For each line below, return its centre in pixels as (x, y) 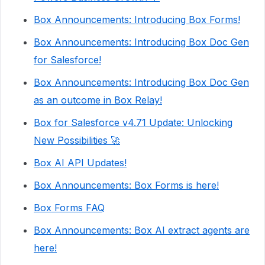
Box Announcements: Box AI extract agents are (142, 230)
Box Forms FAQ (69, 208)
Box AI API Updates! (80, 163)
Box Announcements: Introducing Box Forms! (137, 20)
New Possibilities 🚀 (77, 140)
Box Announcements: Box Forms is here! (126, 185)
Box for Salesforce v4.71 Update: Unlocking (133, 123)
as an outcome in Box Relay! (98, 100)
